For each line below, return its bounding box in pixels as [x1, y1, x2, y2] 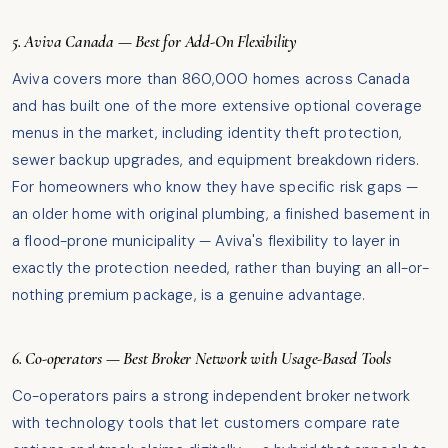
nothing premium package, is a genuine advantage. [12, 285, 366, 306]
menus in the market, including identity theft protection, [12, 123, 402, 144]
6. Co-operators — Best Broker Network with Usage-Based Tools [12, 348, 391, 370]
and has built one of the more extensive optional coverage [12, 96, 422, 117]
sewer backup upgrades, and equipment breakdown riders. [12, 150, 420, 171]
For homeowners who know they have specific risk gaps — [12, 177, 419, 198]
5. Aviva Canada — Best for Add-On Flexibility [12, 31, 297, 53]
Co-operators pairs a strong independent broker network [12, 386, 411, 407]
